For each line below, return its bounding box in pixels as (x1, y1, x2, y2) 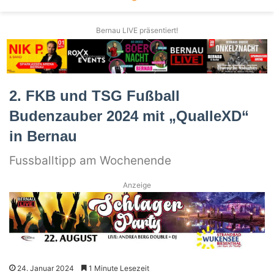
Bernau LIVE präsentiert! (96, 26, 178, 35)
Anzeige (123, 180, 151, 190)
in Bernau (9, 127, 77, 144)
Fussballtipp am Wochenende (9, 153, 171, 168)
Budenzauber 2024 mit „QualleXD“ (9, 107, 249, 124)
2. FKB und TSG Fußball (9, 87, 180, 104)
